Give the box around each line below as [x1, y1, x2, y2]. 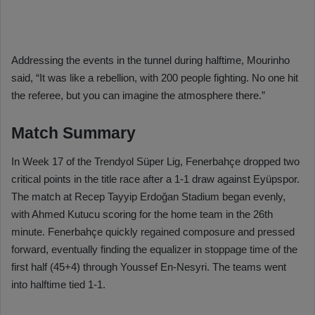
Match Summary [11, 124, 136, 143]
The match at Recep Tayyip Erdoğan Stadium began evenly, [11, 190, 285, 202]
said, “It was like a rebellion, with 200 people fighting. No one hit [11, 72, 298, 84]
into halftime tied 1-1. [11, 278, 105, 290]
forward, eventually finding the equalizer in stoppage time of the [11, 243, 297, 255]
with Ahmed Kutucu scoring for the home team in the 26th [11, 207, 273, 220]
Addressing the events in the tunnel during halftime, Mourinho [11, 54, 290, 67]
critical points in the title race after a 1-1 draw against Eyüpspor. [11, 172, 300, 185]
